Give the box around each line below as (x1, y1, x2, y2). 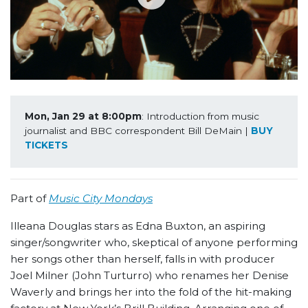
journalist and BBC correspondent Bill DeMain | (24, 125, 251, 137)
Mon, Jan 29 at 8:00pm (24, 111, 142, 122)
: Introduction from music (141, 111, 259, 122)
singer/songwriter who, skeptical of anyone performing (10, 236, 298, 250)
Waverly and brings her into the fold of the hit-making (10, 285, 291, 299)
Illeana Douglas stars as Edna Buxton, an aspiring (10, 219, 265, 233)
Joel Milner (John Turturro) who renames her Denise (10, 269, 289, 283)
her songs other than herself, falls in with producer (10, 252, 275, 266)
